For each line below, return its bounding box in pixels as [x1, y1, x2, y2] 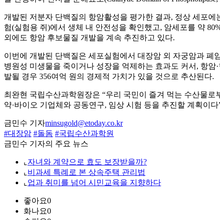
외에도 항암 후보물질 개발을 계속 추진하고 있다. [4, 33, 175, 42]
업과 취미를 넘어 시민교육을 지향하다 [27, 178, 161, 187]
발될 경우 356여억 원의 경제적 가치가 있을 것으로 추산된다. [4, 72, 214, 81]
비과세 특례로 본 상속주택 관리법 [27, 168, 145, 177]
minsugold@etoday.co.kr [45, 119, 123, 128]
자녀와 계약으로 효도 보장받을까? [27, 158, 147, 166]
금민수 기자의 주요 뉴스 [4, 139, 88, 148]
